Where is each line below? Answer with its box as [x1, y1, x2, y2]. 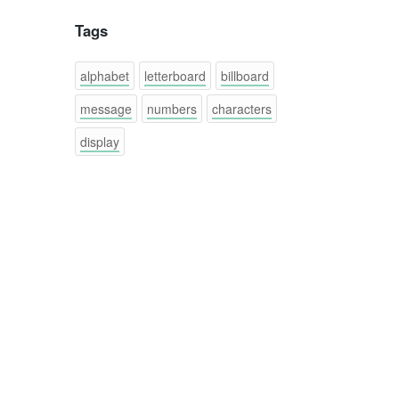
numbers [146, 100, 197, 118]
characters [211, 100, 272, 118]
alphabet [79, 67, 129, 85]
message [79, 100, 132, 118]
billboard [220, 67, 269, 85]
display [79, 133, 119, 151]
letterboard [143, 67, 206, 85]
